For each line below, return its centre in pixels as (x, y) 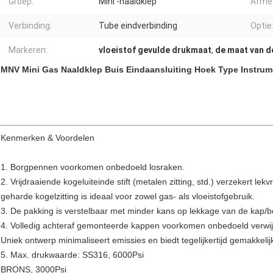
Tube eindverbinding (138, 26)
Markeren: (28, 50)
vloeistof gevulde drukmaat (155, 50)
